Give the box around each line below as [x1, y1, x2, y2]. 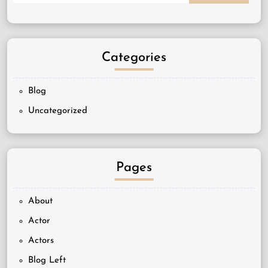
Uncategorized [28, 106, 87, 116]
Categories [102, 51, 166, 65]
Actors [28, 236, 54, 246]
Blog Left [28, 256, 66, 266]
